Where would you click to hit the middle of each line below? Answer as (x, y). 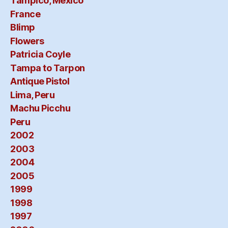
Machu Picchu (40, 108)
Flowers (27, 41)
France (25, 14)
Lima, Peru (33, 95)
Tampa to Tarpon (48, 68)
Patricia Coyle (40, 54)
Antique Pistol (40, 81)
